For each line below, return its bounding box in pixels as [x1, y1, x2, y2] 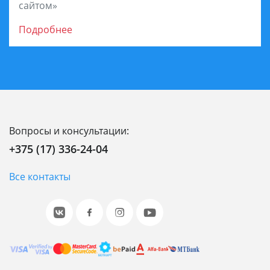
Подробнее [19, 22, 72, 36]
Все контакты [9, 170, 71, 183]
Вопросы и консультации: [9, 124, 129, 137]
